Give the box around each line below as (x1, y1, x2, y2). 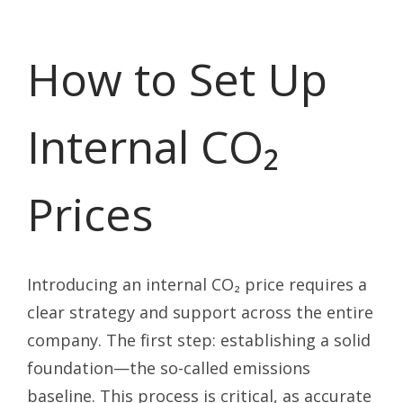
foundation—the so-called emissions (27, 357, 310, 380)
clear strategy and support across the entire (27, 301, 373, 324)
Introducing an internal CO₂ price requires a (27, 273, 367, 296)
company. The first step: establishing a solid (27, 329, 371, 352)
